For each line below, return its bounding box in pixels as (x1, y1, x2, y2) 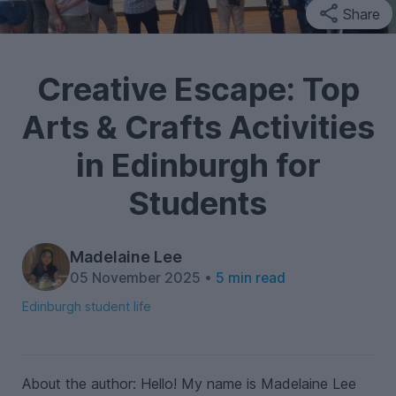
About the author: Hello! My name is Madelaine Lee (21, 375, 356, 392)
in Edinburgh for (75, 146, 321, 185)
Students (129, 184, 267, 223)
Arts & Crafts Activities (21, 108, 375, 147)
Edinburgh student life (21, 298, 151, 314)
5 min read (215, 270, 286, 286)
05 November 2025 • (69, 270, 216, 286)
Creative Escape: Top (36, 70, 360, 109)
